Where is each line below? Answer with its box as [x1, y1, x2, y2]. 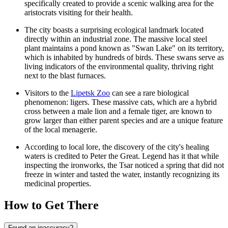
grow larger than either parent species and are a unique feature [24, 116, 223, 125]
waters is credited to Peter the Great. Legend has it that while [24, 152, 219, 161]
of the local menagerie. [24, 125, 97, 134]
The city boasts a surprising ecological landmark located [24, 25, 204, 35]
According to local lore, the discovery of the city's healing [24, 142, 209, 152]
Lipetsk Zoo [71, 89, 110, 98]
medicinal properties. [24, 179, 91, 188]
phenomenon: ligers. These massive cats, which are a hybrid [24, 98, 217, 107]
